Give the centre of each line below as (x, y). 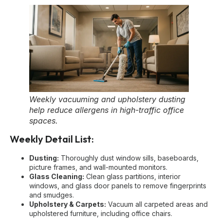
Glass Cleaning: (57, 176)
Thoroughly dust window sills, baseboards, (129, 158)
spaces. (44, 120)
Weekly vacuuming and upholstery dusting (107, 99)
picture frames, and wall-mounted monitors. (98, 167)
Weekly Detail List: (52, 139)
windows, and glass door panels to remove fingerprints (118, 185)
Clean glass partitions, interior (132, 176)
